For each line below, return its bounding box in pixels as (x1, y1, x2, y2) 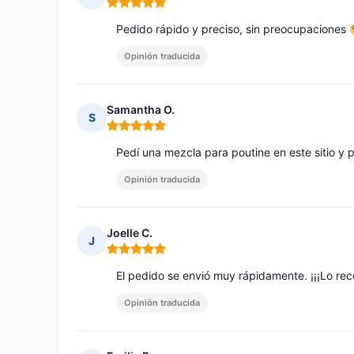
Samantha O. (107, 103, 175, 117)
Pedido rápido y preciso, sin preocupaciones (116, 22, 349, 36)
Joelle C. (107, 226, 153, 240)
